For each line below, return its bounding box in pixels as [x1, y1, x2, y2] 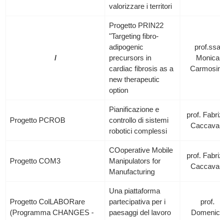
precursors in [109, 54, 152, 62]
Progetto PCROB [10, 116, 66, 124]
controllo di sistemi [109, 116, 169, 124]
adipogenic [109, 43, 144, 51]
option [109, 86, 129, 94]
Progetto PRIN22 [109, 21, 164, 29]
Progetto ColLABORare [10, 197, 85, 206]
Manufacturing [109, 167, 155, 176]
